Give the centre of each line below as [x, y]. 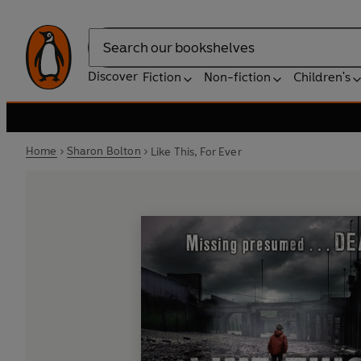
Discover [113, 76]
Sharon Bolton [104, 151]
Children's [322, 77]
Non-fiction [237, 77]
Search [108, 56]
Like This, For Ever [196, 151]
